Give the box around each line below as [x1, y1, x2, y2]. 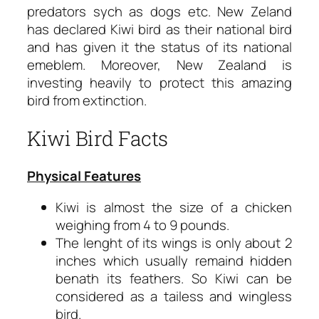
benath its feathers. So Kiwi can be [56, 268, 292, 288]
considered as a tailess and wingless [56, 286, 292, 305]
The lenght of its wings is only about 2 [56, 233, 292, 252]
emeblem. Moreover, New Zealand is [27, 55, 292, 74]
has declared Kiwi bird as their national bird [27, 19, 292, 38]
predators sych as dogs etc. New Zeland [27, 1, 292, 21]
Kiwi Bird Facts [27, 125, 168, 152]
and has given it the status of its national [27, 37, 292, 56]
